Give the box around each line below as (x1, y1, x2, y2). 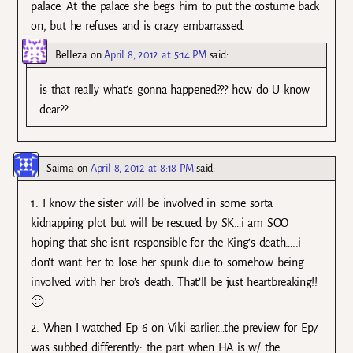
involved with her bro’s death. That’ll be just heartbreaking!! (31, 276, 318, 288)
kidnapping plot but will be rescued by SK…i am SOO (31, 217, 288, 229)
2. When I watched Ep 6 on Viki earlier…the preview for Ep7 (31, 321, 319, 335)
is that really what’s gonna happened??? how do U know (39, 83, 310, 96)
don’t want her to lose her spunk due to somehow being (31, 256, 304, 269)
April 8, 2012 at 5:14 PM (104, 48, 206, 61)
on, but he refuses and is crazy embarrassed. (31, 19, 246, 32)
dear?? (39, 102, 68, 116)
